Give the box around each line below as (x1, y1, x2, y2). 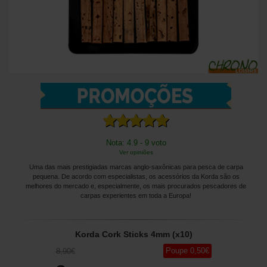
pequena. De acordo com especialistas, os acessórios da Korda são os (32, 172, 240, 180)
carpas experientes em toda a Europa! (80, 191, 191, 199)
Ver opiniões (119, 148, 153, 156)
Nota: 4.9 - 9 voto (105, 138, 166, 147)
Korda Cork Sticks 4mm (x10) (74, 229, 193, 239)
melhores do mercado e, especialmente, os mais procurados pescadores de (26, 182, 246, 190)
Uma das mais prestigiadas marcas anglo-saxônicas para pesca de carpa (29, 163, 243, 170)
